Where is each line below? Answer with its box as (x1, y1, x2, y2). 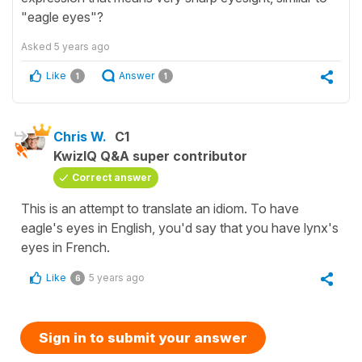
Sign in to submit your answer (39, 330, 247, 347)
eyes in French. (21, 239, 110, 256)
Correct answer (72, 171, 152, 184)
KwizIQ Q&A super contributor (53, 148, 247, 165)
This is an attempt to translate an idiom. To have (21, 200, 299, 217)
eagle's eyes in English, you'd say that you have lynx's (21, 220, 339, 237)
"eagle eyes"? (21, 9, 103, 26)
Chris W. (53, 128, 107, 145)
